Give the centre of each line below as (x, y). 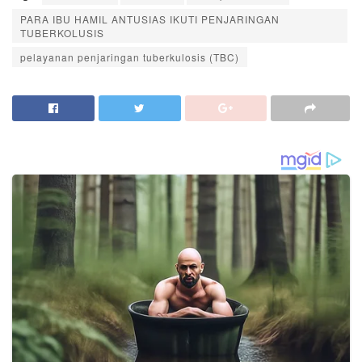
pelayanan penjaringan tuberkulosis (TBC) (130, 57)
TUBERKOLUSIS (62, 33)
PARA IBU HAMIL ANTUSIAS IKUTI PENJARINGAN (150, 19)
